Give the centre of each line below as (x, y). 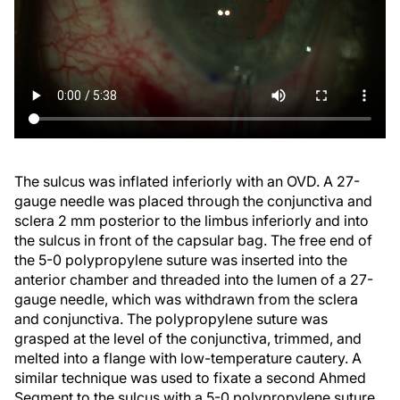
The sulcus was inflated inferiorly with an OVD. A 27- (187, 181)
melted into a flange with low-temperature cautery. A (188, 358)
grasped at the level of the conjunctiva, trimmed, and (188, 338)
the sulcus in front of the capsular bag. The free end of (193, 240)
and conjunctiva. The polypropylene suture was (171, 318)
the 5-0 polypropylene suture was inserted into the (181, 259)
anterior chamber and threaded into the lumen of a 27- (194, 279)
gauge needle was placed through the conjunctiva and (193, 200)
